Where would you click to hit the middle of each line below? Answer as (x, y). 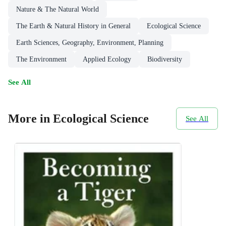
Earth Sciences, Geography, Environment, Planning (90, 43)
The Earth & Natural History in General (73, 26)
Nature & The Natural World (58, 10)
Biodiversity (165, 60)
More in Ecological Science (78, 118)
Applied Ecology (107, 60)
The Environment (41, 60)
